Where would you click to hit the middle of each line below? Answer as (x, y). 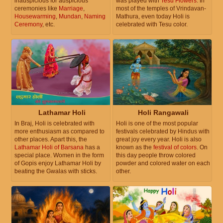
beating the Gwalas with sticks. (56, 171)
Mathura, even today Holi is (153, 17)
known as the (135, 148)
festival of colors (175, 148)
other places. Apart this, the (51, 140)
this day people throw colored (156, 156)
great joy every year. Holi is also (159, 140)
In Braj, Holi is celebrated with (55, 124)
